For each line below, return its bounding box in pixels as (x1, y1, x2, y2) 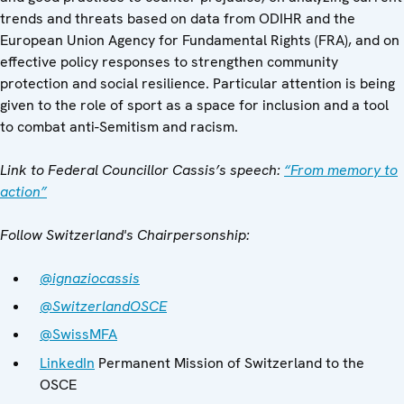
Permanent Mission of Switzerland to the (95, 353, 364, 372)
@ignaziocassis (40, 269, 140, 288)
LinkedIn (40, 353, 95, 372)
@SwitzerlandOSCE (40, 297, 167, 317)
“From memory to (284, 161, 398, 179)
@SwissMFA (40, 325, 117, 344)
